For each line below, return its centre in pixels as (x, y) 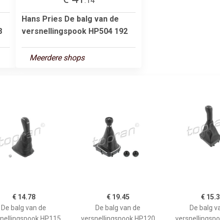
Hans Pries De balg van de (70, 19)
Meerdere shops (57, 57)
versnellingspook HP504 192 (75, 31)
